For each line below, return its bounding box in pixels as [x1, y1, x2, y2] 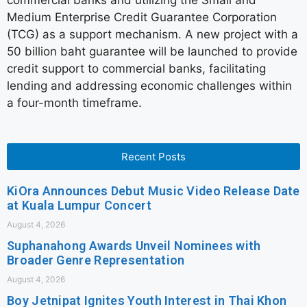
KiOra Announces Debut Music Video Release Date [7, 183, 300, 198]
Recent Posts [121, 149, 186, 163]
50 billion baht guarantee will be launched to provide [7, 45, 297, 59]
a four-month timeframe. [7, 96, 142, 110]
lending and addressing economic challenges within [7, 79, 292, 93]
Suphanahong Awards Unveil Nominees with [7, 238, 261, 253]
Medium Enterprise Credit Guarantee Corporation [7, 10, 277, 25]
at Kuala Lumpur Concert [7, 197, 151, 212]
